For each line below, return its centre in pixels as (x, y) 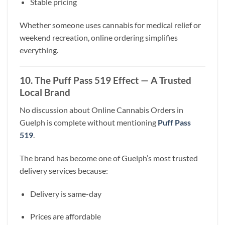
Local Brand (45, 92)
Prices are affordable (65, 216)
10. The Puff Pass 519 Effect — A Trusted (105, 80)
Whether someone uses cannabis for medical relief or (110, 25)
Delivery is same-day (66, 193)
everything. (39, 50)
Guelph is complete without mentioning (89, 122)
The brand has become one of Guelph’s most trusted (109, 158)
